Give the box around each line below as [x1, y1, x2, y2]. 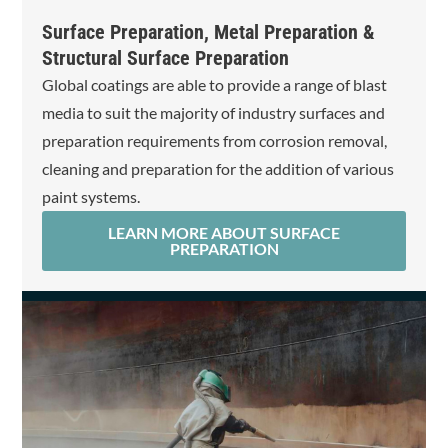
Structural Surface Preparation [42, 46, 290, 70]
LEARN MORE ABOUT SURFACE [108, 223, 340, 242]
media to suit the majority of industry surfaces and [42, 103, 386, 122]
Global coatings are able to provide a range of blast [42, 75, 388, 94]
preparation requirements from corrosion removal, [42, 131, 388, 150]
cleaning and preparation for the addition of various [42, 159, 395, 178]
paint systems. [42, 187, 141, 206]
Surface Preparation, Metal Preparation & [42, 20, 376, 44]
